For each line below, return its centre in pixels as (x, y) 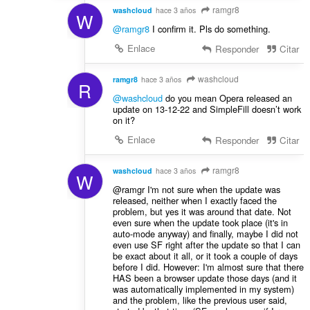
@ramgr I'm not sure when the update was (196, 189)
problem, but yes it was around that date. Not (202, 211)
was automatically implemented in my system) (203, 289)
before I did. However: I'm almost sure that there (208, 266)
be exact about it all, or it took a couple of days (205, 255)
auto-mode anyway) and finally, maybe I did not (205, 233)
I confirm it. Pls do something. (210, 29)
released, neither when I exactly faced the (194, 200)
